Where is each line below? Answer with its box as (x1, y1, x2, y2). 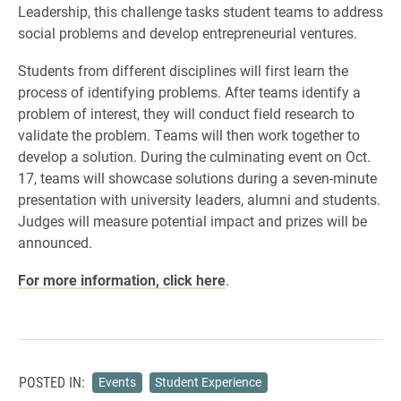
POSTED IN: (19, 372, 85, 392)
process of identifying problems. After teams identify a (18, 82, 361, 101)
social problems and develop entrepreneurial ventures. (18, 23, 357, 42)
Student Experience (155, 373, 262, 390)
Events (98, 373, 136, 390)
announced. (18, 233, 92, 252)
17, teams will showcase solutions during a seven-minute (18, 168, 377, 187)
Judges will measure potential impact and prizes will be (18, 211, 367, 230)
